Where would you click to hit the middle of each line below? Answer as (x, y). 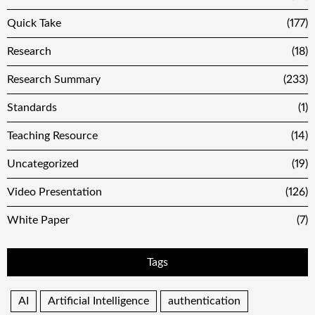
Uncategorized (43, 164)
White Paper (38, 220)
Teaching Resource (52, 136)
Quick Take (34, 24)
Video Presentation (54, 192)
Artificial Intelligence (98, 301)
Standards (32, 108)
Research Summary (54, 80)
